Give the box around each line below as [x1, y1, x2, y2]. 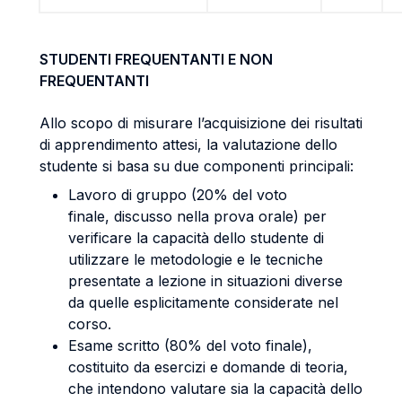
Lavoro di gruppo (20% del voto [68, 186, 287, 204]
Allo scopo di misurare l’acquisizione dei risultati [39, 114, 363, 132]
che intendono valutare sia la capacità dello [68, 380, 363, 398]
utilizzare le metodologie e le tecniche [68, 250, 323, 268]
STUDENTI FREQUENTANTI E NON [39, 50, 273, 68]
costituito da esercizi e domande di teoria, [68, 358, 348, 376]
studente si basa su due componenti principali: [39, 157, 354, 175]
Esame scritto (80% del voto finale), [68, 336, 312, 354]
